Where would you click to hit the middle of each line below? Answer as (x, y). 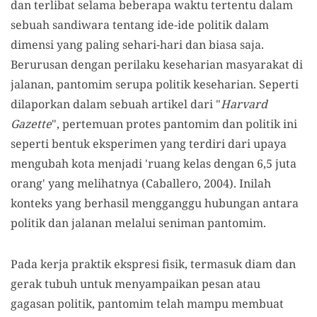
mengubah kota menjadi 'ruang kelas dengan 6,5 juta (154, 164)
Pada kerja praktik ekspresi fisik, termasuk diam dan (153, 264)
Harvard (244, 104)
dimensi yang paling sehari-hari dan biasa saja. (137, 45)
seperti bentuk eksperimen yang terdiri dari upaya (149, 144)
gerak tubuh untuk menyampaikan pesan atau (136, 284)
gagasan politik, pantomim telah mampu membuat (147, 304)
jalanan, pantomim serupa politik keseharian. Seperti (155, 85)
